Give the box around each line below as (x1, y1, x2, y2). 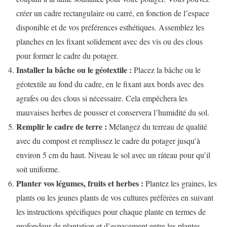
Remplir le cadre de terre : (16, 120, 107, 132)
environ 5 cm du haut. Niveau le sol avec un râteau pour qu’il (16, 149, 210, 160)
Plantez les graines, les (143, 177, 217, 188)
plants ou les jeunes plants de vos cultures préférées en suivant (16, 192, 213, 203)
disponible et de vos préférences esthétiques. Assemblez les (16, 21, 204, 32)
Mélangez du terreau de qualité (107, 121, 207, 132)
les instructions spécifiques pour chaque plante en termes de (16, 206, 206, 217)
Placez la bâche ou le (132, 64, 201, 75)
